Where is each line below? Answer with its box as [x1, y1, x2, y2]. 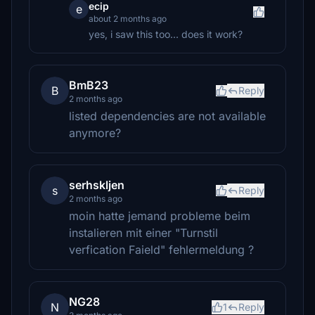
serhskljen [69, 178, 124, 192]
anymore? [69, 126, 121, 140]
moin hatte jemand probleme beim [69, 209, 250, 223]
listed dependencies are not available [69, 109, 266, 123]
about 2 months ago [89, 13, 167, 24]
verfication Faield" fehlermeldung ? [69, 243, 254, 257]
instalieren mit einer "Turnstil [69, 226, 218, 240]
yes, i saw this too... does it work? [89, 28, 243, 40]
